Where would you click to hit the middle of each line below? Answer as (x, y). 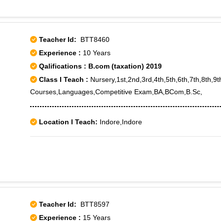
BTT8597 (93, 204)
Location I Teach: (68, 122)
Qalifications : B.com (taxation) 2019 (99, 66)
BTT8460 (93, 39)
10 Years (97, 53)
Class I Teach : (64, 79)
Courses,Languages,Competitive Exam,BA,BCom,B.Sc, (116, 92)
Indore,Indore (120, 122)
